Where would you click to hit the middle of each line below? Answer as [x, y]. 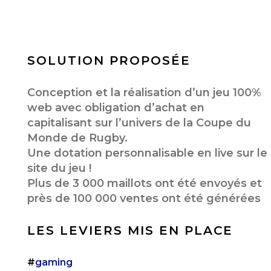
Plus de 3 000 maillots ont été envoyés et [144, 183]
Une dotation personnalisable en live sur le [147, 153]
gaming [54, 262]
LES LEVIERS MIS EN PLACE [130, 230]
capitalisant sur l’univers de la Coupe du [139, 122]
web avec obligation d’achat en [116, 107]
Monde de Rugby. [77, 138]
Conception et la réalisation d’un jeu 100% [144, 92]
